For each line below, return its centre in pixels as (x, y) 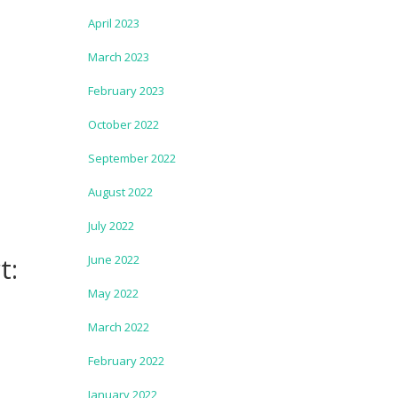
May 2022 (113, 293)
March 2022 (118, 327)
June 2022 (113, 259)
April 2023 (113, 23)
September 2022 (131, 158)
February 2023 (126, 91)
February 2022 (126, 361)
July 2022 (111, 226)
